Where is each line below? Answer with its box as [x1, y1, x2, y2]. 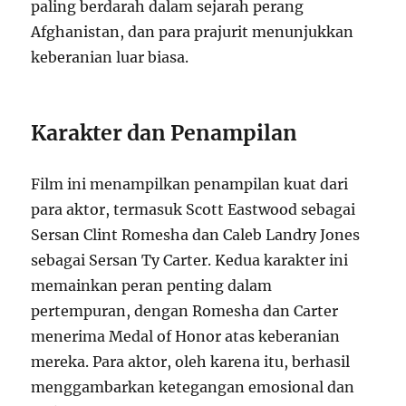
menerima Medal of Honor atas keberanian [31, 327, 341, 346]
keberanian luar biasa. [31, 48, 189, 67]
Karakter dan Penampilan [31, 120, 298, 147]
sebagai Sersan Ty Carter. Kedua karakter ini [31, 251, 349, 270]
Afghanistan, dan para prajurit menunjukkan [31, 23, 354, 42]
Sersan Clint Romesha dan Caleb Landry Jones [31, 226, 361, 245]
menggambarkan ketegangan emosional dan [31, 378, 355, 397]
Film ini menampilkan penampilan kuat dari [31, 175, 349, 194]
